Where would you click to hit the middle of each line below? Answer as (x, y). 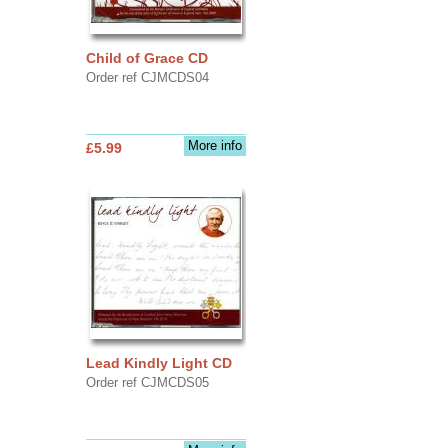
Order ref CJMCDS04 (147, 77)
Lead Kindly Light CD (158, 362)
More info (214, 145)
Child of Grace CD (146, 57)
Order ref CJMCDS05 (147, 382)
